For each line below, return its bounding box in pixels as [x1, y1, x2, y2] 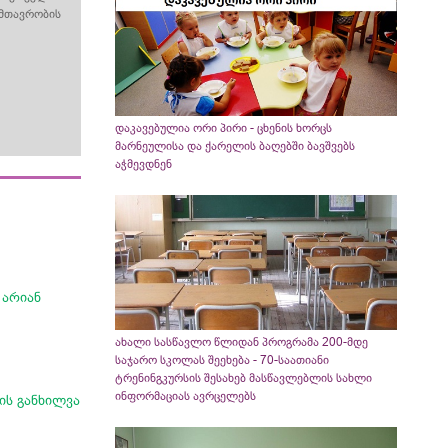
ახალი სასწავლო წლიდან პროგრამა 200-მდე [114, 334, 368, 349]
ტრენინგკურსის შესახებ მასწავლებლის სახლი [114, 370, 372, 385]
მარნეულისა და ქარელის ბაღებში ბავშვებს [114, 139, 355, 153]
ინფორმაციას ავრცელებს [114, 388, 256, 403]
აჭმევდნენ [114, 157, 172, 171]
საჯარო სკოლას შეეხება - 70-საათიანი [114, 352, 329, 367]
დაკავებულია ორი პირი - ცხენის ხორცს [114, 121, 332, 135]
